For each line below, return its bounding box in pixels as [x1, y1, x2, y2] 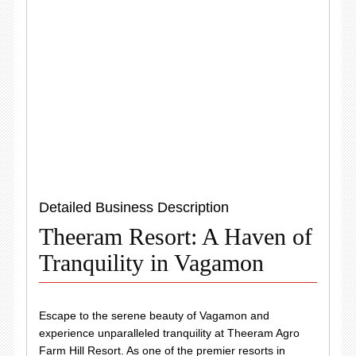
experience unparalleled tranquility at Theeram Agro [38, 327, 300, 339]
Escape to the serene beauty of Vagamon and [38, 309, 269, 322]
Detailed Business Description [38, 199, 229, 215]
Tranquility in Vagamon [38, 250, 264, 276]
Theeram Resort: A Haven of [38, 223, 312, 250]
